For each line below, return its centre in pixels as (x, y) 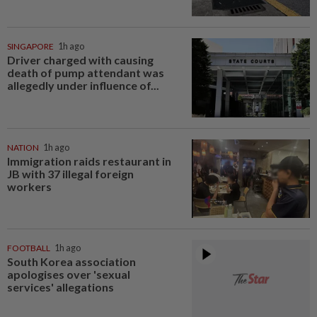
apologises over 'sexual (69, 275)
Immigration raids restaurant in (89, 161)
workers (29, 186)
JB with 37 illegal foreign (70, 173)
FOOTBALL (29, 248)
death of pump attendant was (86, 72)
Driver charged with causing (80, 59)
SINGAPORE (30, 46)
